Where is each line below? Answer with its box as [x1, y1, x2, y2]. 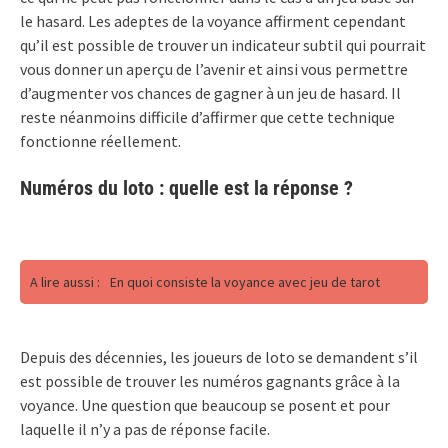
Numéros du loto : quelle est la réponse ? [20, 175, 353, 200]
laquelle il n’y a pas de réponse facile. [20, 418, 270, 439]
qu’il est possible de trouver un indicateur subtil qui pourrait [20, 34, 426, 55]
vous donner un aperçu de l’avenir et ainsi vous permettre [20, 58, 408, 79]
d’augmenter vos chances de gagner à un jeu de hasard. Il [20, 82, 401, 103]
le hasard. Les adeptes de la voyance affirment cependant [20, 10, 406, 31]
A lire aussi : [30, 272, 100, 291]
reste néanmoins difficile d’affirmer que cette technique [20, 106, 395, 127]
